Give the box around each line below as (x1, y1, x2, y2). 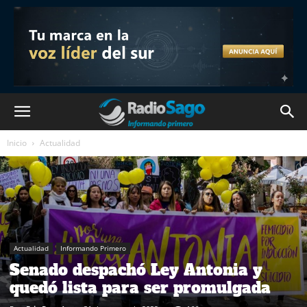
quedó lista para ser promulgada (10, 277, 271, 298)
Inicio (7, 137, 27, 149)
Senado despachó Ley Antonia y (10, 259, 262, 280)
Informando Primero (60, 243, 126, 253)
